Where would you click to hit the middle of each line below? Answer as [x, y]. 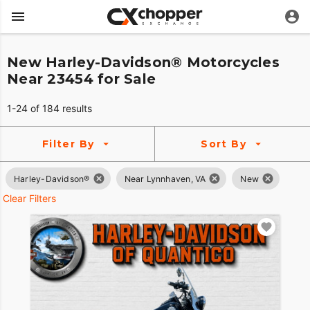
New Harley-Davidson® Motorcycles [143, 63]
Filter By [68, 144]
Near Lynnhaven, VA [165, 179]
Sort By [224, 144]
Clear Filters [29, 199]
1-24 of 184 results [49, 109]
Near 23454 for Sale [82, 79]
